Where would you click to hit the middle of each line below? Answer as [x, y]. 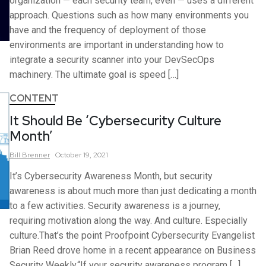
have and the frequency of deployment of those [108, 30]
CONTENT [34, 99]
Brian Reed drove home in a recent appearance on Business [133, 251]
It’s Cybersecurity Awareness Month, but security [111, 176]
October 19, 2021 [82, 155]
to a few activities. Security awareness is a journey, [115, 206]
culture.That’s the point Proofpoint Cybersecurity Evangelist [132, 236]
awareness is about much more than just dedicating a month [133, 191]
